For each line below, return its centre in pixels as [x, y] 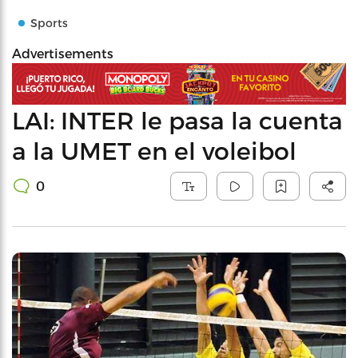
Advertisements [63, 53]
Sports [49, 23]
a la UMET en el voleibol [154, 150]
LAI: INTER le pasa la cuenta [177, 119]
